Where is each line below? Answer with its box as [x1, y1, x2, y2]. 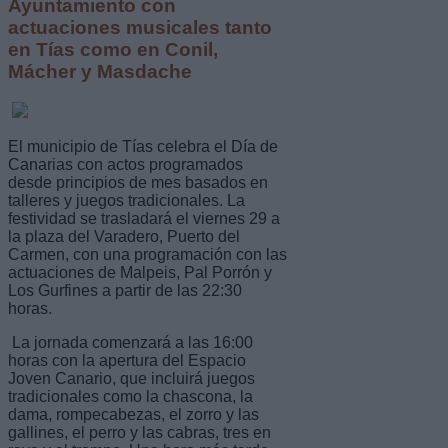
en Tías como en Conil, [8, 38, 218, 60]
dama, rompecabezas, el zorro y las [8, 405, 259, 423]
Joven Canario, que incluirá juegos [8, 369, 255, 387]
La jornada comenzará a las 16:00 [8, 333, 253, 351]
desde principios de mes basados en [8, 173, 268, 191]
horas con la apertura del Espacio [8, 351, 246, 369]
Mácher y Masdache [8, 60, 192, 82]
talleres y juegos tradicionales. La [8, 191, 245, 209]
